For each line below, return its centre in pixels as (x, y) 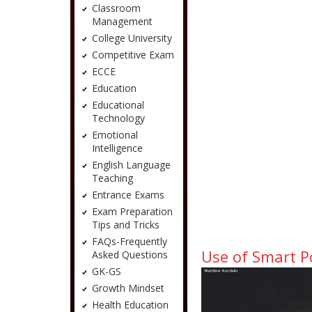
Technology (118, 118)
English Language (131, 165)
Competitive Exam (133, 55)
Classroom (116, 8)
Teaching (112, 178)
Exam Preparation (132, 211)
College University (132, 38)
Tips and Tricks (125, 225)
